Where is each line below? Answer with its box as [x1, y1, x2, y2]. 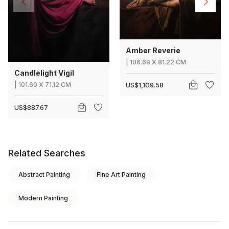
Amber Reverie [126, 45, 180, 55]
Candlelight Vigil [14, 68, 74, 77]
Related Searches [8, 147, 85, 158]
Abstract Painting [18, 170, 70, 178]
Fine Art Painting [97, 170, 146, 178]
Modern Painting [18, 194, 68, 202]
